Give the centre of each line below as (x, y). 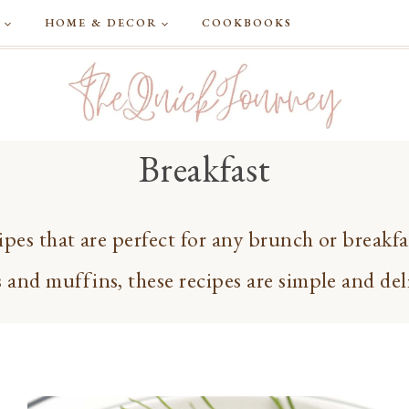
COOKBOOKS (247, 23)
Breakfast (204, 169)
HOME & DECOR (101, 23)
